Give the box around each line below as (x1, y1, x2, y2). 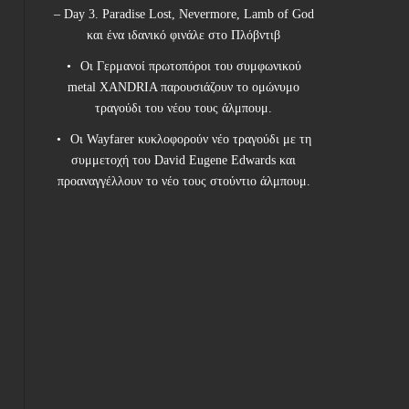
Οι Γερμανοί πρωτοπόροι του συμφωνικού (79, 58, 301, 73)
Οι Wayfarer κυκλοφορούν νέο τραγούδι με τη (69, 131, 311, 146)
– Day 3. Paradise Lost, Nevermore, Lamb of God (53, 6, 314, 21)
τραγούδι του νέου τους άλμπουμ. (95, 100, 273, 115)
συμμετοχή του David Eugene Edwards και (71, 152, 297, 167)
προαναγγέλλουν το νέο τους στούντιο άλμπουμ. (57, 173, 310, 188)
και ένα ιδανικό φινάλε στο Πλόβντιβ (87, 27, 281, 42)
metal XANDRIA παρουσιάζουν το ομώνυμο (68, 79, 300, 94)
